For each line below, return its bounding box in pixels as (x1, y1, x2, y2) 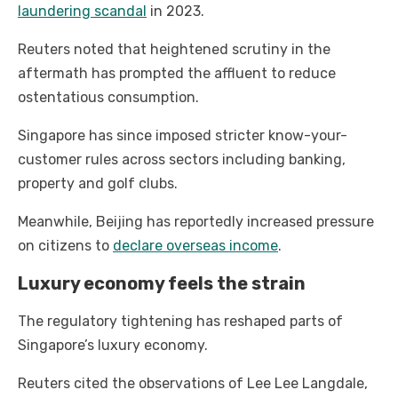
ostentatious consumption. (18, 89, 199, 107)
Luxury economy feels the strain (18, 273, 306, 295)
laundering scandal (18, 3, 147, 20)
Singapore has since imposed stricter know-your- (18, 127, 347, 145)
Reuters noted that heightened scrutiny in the (18, 41, 330, 59)
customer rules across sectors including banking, (18, 151, 346, 169)
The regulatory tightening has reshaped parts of (18, 313, 343, 330)
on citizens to (18, 237, 113, 255)
